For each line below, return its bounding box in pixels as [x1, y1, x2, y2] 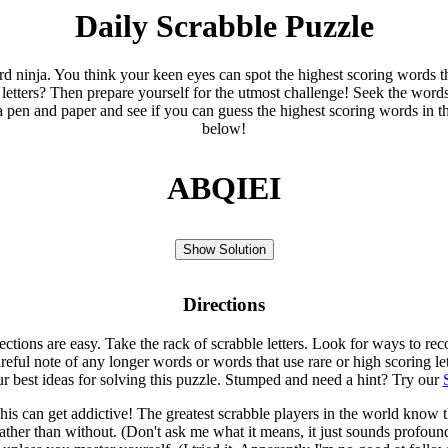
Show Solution [182, 242, 266, 258]
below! [202, 120, 246, 138]
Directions [183, 294, 265, 316]
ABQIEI [167, 170, 281, 207]
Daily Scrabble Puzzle [74, 8, 374, 44]
